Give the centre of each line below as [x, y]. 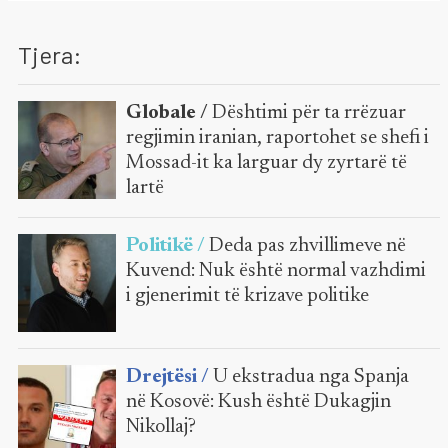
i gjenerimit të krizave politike [247, 296]
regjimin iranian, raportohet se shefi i [277, 138]
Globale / [168, 113]
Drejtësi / [169, 376]
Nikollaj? [160, 426]
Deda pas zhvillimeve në [307, 246]
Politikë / [167, 246]
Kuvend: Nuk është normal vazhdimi [275, 271]
